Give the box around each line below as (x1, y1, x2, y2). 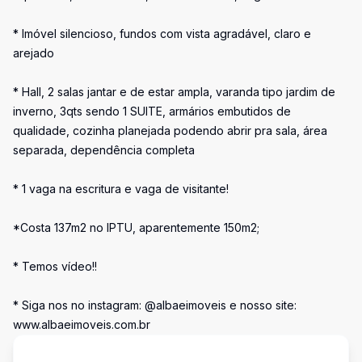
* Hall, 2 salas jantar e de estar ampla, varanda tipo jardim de (13, 85, 335, 99)
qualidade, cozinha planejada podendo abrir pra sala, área (13, 124, 327, 137)
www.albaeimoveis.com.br (13, 318, 150, 331)
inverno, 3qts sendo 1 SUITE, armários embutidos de (13, 104, 291, 118)
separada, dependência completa (13, 143, 195, 157)
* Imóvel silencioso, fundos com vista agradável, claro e (13, 27, 311, 40)
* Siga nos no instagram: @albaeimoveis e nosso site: (13, 298, 297, 312)
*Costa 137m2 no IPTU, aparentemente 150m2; (13, 221, 259, 234)
